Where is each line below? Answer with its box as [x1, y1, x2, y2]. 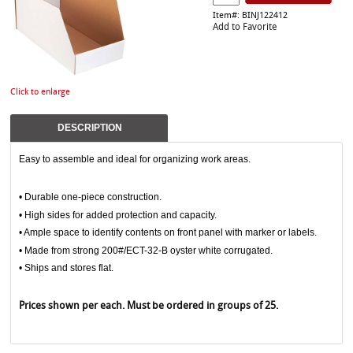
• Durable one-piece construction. [19, 191, 164, 203]
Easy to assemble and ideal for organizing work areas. [19, 154, 251, 165]
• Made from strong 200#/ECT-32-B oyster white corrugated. [19, 244, 273, 256]
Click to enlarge [10, 88, 70, 97]
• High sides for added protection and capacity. [19, 209, 219, 221]
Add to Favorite [213, 23, 277, 33]
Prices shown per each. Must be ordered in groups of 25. [19, 300, 278, 311]
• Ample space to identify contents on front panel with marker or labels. [19, 227, 317, 239]
